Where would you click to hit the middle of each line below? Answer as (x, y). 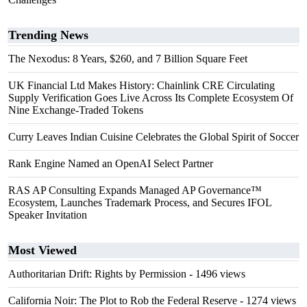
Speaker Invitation (48, 215)
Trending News (48, 35)
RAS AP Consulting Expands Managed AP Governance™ (135, 190)
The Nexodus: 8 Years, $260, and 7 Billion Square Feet (128, 59)
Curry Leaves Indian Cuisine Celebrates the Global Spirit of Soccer (153, 137)
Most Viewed (42, 250)
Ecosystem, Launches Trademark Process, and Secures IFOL (140, 202)
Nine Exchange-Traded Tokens (76, 110)
